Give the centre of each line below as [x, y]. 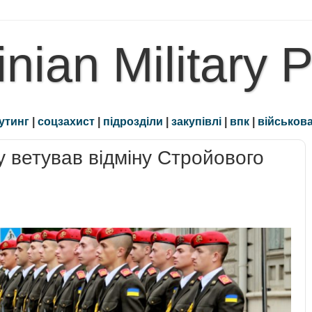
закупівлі [196, 122]
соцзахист [66, 122]
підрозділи [133, 122]
